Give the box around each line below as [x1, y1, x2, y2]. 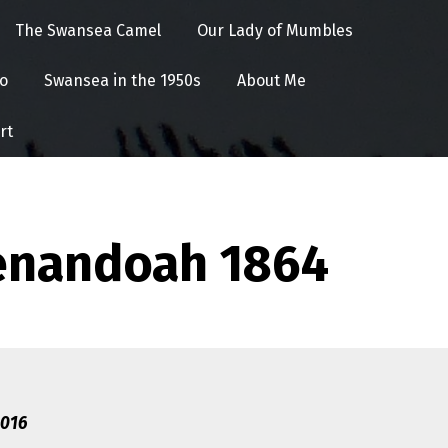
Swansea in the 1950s [43, 71, 201, 91]
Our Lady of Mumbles [196, 20, 353, 40]
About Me [236, 71, 306, 91]
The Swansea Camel [14, 20, 161, 40]
